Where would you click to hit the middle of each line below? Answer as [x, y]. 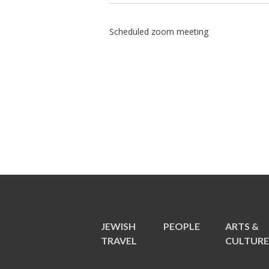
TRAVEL [119, 240]
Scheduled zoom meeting [159, 32]
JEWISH [118, 226]
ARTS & [242, 226]
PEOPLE [181, 226]
